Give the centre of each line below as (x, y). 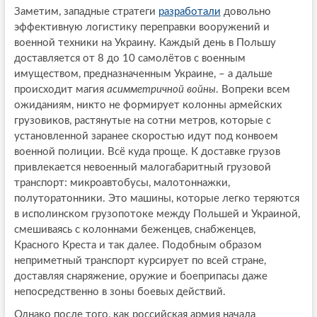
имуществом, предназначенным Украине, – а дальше (143, 74)
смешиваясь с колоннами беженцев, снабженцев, (134, 229)
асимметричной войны (161, 89)
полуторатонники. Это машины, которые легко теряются (156, 198)
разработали (189, 11)
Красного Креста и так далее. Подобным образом (138, 245)
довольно (246, 11)
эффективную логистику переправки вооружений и (142, 27)
